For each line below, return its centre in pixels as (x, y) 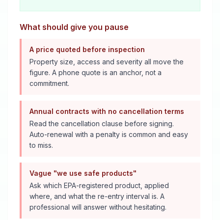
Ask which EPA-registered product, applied (99, 185)
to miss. (41, 145)
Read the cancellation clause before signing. (102, 124)
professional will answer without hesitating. (98, 207)
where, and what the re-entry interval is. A (97, 196)
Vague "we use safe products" (83, 173)
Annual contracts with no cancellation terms (107, 111)
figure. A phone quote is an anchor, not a (96, 72)
